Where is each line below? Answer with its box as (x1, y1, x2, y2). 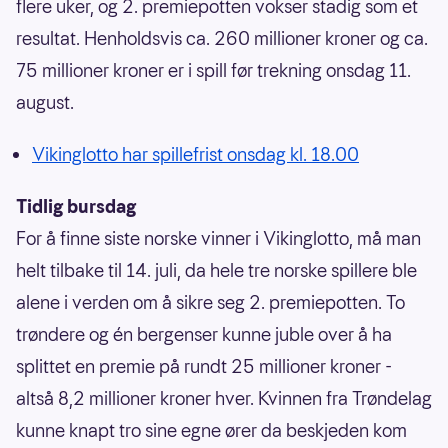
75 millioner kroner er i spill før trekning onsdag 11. (16, 58, 411, 84)
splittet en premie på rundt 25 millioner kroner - (16, 354, 392, 380)
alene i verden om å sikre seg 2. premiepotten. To (16, 290, 405, 316)
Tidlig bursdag (16, 194, 136, 220)
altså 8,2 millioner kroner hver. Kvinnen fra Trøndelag (16, 386, 432, 412)
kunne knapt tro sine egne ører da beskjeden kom (16, 418, 407, 444)
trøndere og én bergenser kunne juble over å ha (16, 322, 392, 348)
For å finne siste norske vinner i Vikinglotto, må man (16, 226, 421, 252)
